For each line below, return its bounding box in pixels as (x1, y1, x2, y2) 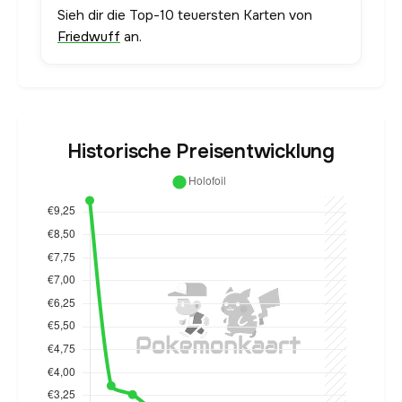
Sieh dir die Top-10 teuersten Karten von (57, 6, 312, 25)
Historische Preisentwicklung (67, 139, 335, 165)
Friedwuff (57, 28, 120, 47)
